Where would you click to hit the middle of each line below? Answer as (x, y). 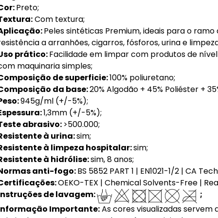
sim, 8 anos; (112, 159)
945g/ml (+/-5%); (54, 101)
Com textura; (58, 19)
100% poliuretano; (142, 77)
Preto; (27, 7)
